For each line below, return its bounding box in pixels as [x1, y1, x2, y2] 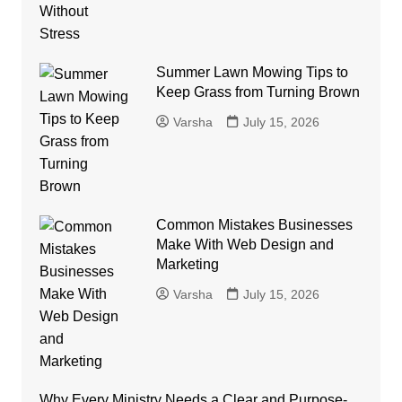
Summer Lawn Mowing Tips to [155, 65, 348, 81]
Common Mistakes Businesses [155, 217, 353, 233]
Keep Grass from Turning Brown [155, 84, 360, 100]
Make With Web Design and [155, 237, 334, 253]
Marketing [155, 257, 219, 273]
